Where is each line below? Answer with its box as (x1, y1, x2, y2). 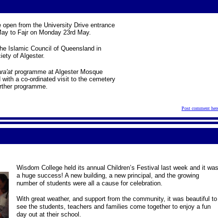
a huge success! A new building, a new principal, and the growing (16, 172, 199, 179)
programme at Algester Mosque (12, 68, 103, 75)
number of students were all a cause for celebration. (16, 180, 163, 187)
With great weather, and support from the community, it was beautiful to (16, 195, 217, 202)
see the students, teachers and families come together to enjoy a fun (16, 203, 211, 210)
